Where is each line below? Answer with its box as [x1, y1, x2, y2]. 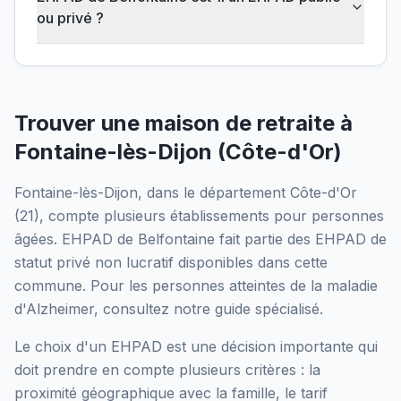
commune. [14, 276, 86, 294]
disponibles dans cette [178, 252, 328, 271]
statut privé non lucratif [14, 252, 178, 271]
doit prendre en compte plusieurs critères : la [14, 360, 320, 379]
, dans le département [138, 183, 290, 201]
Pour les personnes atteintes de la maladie [86, 276, 378, 294]
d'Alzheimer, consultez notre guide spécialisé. [14, 299, 323, 318]
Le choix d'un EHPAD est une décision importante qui [14, 337, 378, 355]
